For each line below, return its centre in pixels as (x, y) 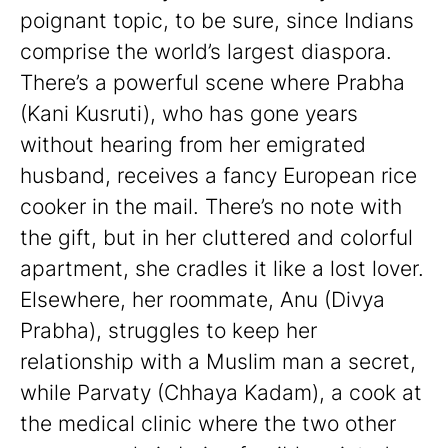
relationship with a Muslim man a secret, (218, 362)
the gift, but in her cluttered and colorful (216, 238)
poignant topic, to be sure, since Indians (217, 21)
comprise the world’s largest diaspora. (206, 52)
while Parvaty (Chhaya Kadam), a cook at (221, 393)
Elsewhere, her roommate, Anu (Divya (202, 300)
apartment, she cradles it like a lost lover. (222, 269)
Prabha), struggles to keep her (168, 331)
